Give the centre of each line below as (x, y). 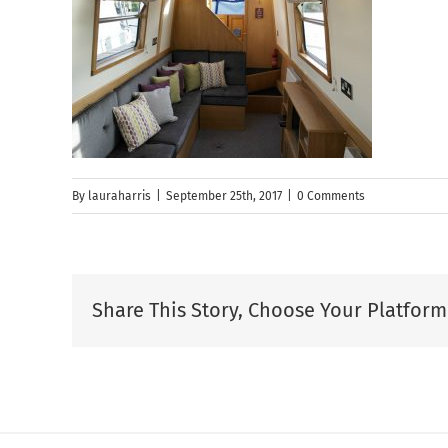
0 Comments (331, 196)
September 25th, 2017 (224, 196)
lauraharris (119, 196)
